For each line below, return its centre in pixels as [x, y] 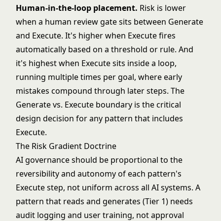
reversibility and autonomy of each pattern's [99, 174]
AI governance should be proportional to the [99, 160]
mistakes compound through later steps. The [100, 91]
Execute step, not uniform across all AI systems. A [108, 187]
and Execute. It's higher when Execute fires [96, 36]
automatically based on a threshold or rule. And [105, 49]
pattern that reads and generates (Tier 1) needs [104, 201]
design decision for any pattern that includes [99, 118]
